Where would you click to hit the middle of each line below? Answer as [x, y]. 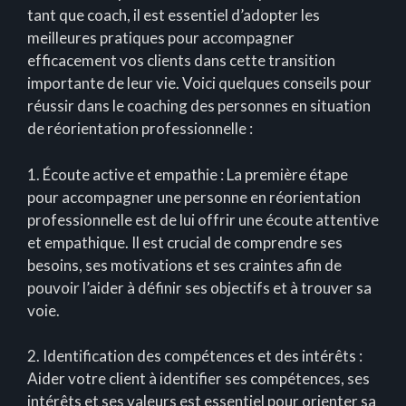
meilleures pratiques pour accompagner [161, 38]
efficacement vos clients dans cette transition [181, 61]
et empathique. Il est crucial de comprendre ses [185, 242]
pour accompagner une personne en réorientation [194, 197]
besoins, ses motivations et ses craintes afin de [184, 265]
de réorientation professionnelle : [140, 129]
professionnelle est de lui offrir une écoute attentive [203, 219]
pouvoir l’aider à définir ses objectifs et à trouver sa [199, 287]
